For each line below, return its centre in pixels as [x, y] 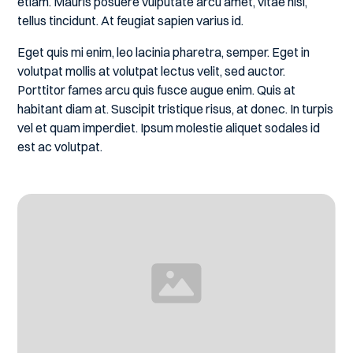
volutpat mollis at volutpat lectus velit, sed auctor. [152, 71]
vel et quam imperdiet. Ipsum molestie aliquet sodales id [169, 128]
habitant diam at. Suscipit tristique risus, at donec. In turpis [176, 109]
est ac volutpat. [60, 147]
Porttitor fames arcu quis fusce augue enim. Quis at [157, 90]
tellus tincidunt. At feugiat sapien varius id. [131, 20]
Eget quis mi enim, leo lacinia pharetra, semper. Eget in [164, 52]
